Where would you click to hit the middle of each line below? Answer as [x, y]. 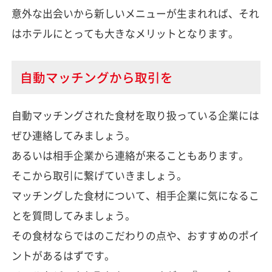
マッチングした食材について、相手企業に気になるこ [135, 195]
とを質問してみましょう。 [73, 215]
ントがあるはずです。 [63, 255]
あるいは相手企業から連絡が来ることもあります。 [130, 155]
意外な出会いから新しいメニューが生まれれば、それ [135, 13]
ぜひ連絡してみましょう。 [73, 135]
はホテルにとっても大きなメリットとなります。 [125, 33]
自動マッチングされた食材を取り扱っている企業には [135, 115]
